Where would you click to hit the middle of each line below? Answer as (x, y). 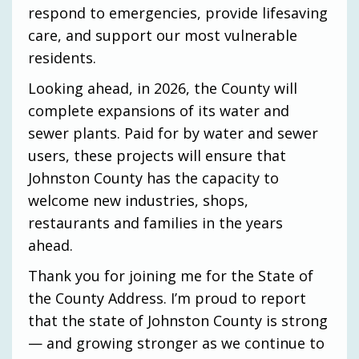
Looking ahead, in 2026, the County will (163, 88)
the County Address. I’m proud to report (167, 298)
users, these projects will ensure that (157, 155)
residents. (62, 57)
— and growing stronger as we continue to (176, 343)
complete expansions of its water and (159, 110)
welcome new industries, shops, (138, 200)
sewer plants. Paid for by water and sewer (173, 133)
